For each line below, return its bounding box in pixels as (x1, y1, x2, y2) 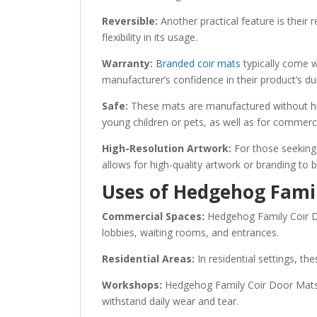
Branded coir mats (156, 56, 241, 70)
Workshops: (102, 277, 163, 292)
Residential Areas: (102, 251, 195, 265)
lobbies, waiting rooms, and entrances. (102, 225, 279, 239)
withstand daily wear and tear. (102, 294, 239, 308)
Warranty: (102, 56, 154, 70)
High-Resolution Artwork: (102, 141, 232, 155)
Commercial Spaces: (102, 209, 205, 223)
